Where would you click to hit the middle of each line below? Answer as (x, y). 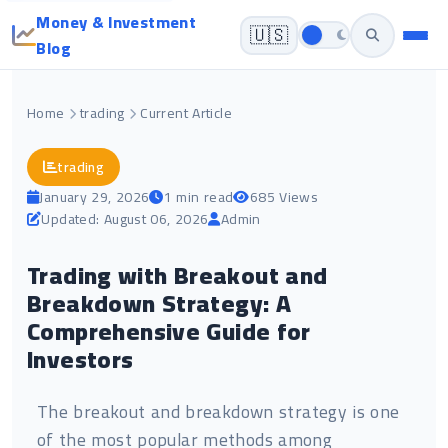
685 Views (284, 197)
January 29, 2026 (94, 197)
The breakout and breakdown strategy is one (218, 411)
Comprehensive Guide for (169, 331)
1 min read (198, 197)
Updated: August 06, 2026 (125, 219)
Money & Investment (116, 22)
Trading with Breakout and (177, 275)
